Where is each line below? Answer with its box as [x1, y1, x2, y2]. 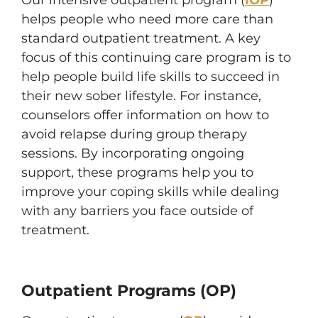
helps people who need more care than [21, 11, 273, 27]
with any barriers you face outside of [21, 203, 253, 219]
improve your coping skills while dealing [21, 184, 279, 199]
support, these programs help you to [21, 165, 253, 180]
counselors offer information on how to [21, 107, 269, 123]
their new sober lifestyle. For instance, [21, 88, 261, 104]
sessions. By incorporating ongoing [21, 146, 244, 161]
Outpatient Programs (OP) [21, 281, 236, 300]
